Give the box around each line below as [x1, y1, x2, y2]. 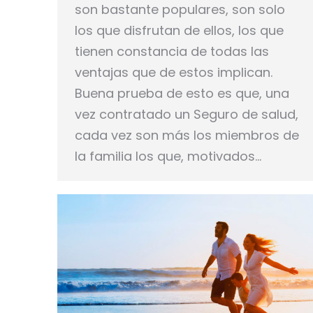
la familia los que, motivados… [75, 147, 261, 165]
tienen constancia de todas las [75, 42, 269, 60]
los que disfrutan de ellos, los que [75, 21, 284, 39]
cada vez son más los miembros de [75, 126, 299, 144]
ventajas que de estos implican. [75, 63, 272, 81]
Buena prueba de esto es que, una [75, 84, 289, 102]
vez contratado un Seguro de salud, [75, 105, 298, 123]
